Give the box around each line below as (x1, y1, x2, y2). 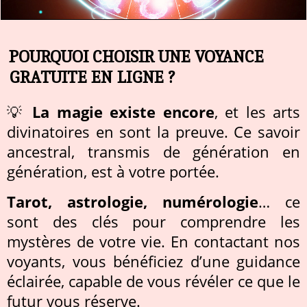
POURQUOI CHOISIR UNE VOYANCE (8, 45, 264, 66)
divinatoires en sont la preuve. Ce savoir (7, 122, 300, 143)
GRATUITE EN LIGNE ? (8, 66, 175, 87)
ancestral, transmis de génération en (7, 142, 300, 162)
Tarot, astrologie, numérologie (7, 192, 258, 212)
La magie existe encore (32, 102, 214, 123)
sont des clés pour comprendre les (7, 212, 300, 232)
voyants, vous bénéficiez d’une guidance (7, 251, 300, 272)
